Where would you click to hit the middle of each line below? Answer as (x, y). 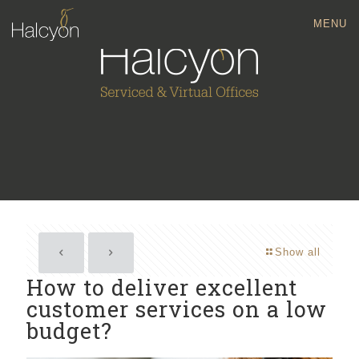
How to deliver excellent (162, 287)
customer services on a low (177, 309)
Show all (298, 252)
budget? (69, 331)
